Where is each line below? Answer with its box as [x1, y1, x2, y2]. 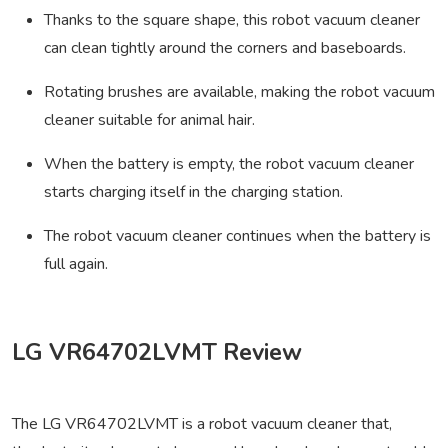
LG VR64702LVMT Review [12, 336, 302, 369]
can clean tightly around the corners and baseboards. [44, 37, 406, 60]
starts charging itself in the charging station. [44, 181, 343, 204]
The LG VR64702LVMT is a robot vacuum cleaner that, [12, 413, 392, 436]
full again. [44, 253, 108, 276]
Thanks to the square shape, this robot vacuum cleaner [44, 9, 420, 32]
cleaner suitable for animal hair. [44, 109, 255, 132]
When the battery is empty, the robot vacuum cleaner [44, 153, 414, 176]
